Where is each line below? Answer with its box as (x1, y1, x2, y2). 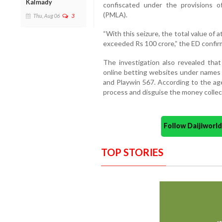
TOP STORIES (101, 146, 164, 158)
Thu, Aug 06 (33, 12, 60, 19)
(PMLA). (103, 10, 127, 19)
